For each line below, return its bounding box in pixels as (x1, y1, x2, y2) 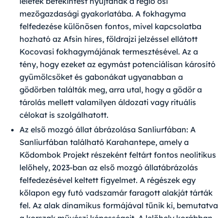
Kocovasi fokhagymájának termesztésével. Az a (19, 47, 198, 57)
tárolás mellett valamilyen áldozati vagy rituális (19, 97, 196, 108)
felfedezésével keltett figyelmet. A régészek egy (19, 175, 196, 185)
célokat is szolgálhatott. (19, 110, 109, 120)
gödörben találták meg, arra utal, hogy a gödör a (19, 85, 202, 95)
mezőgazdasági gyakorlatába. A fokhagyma (19, 9, 186, 19)
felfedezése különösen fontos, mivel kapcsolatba (19, 21, 201, 32)
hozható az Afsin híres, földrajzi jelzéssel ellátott (19, 34, 198, 44)
